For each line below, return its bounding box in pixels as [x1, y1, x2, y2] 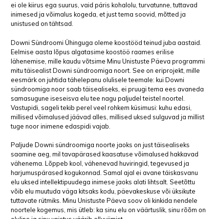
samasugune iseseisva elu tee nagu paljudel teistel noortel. [11, 94, 185, 102]
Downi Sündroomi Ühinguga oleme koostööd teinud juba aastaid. [11, 38, 202, 46]
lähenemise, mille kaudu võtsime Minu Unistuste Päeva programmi [11, 57, 205, 65]
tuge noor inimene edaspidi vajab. [11, 122, 112, 130]
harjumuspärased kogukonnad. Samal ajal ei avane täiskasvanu [11, 168, 198, 176]
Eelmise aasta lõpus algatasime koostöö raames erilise [11, 47, 175, 56]
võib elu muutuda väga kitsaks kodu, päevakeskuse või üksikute [11, 187, 196, 195]
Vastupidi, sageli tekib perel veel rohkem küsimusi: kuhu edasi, [11, 103, 192, 111]
